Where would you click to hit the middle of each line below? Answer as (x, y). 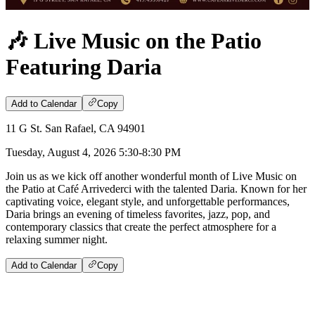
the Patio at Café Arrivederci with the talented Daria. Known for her (156, 188)
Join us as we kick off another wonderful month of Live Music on (151, 176)
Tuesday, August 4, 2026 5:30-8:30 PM (93, 152)
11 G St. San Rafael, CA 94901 (76, 128)
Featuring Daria (84, 66)
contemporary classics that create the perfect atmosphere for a (141, 226)
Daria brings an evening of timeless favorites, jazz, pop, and (138, 214)
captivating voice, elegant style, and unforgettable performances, (148, 201)
